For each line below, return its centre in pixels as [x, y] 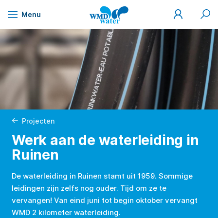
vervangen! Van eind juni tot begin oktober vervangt [105, 200]
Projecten [38, 121]
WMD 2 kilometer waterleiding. [66, 212]
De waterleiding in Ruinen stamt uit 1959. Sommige [102, 176]
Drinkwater [107, 26]
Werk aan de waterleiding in [105, 140]
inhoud [27, 27]
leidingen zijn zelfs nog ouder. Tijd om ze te [89, 188]
